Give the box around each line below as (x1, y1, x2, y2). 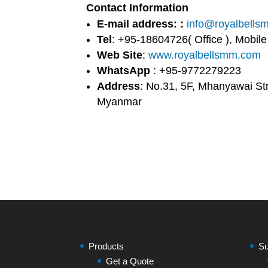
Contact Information (86, 2, 189, 14)
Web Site (97, 49, 143, 61)
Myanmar (97, 96, 142, 108)
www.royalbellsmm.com (148, 49, 261, 61)
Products (89, 240, 124, 251)
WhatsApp (97, 65, 151, 77)
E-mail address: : (97, 18, 184, 30)
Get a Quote (106, 255, 154, 266)
